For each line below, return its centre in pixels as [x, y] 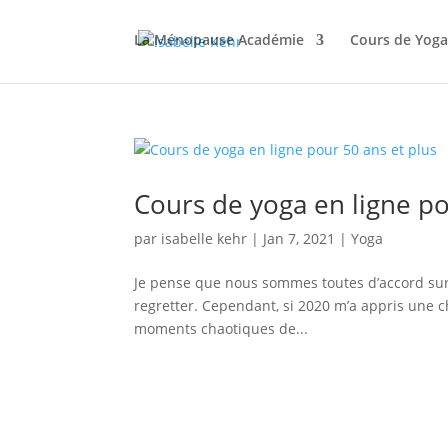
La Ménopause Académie [219, 39]
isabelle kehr [204, 238]
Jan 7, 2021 [299, 238]
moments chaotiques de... [221, 328]
